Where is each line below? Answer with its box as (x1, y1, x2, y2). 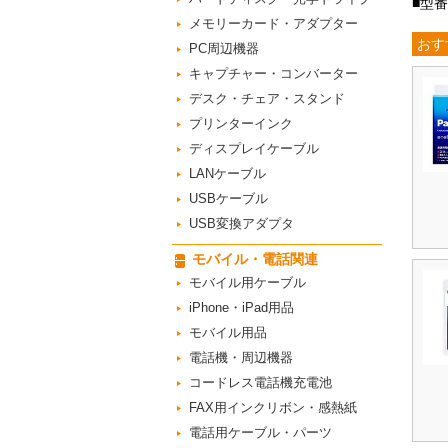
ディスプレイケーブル (189, 141, 319, 156)
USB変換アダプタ (189, 216, 294, 231)
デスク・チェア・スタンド (189, 91, 345, 106)
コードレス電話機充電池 (189, 375, 332, 390)
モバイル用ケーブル (189, 275, 306, 290)
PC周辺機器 (189, 41, 259, 56)
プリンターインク (189, 116, 293, 131)
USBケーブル (189, 191, 268, 206)
